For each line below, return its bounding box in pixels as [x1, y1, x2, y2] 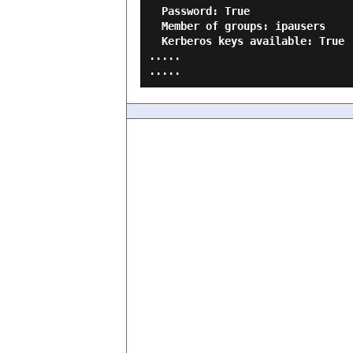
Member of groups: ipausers [149, 20, 162, 32]
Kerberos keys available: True [149, 35, 162, 47]
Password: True [149, 5, 162, 17]
